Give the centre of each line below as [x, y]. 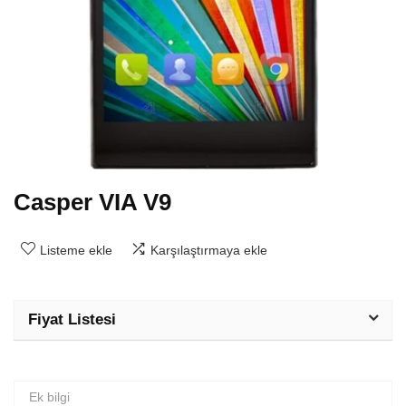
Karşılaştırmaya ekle [209, 250]
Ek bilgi [49, 397]
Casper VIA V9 [92, 202]
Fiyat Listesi [72, 319]
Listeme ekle [76, 250]
